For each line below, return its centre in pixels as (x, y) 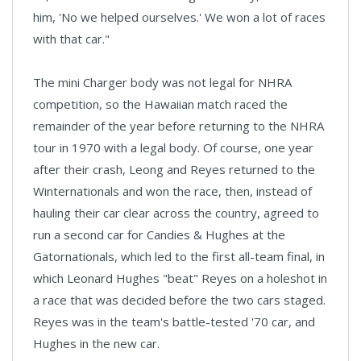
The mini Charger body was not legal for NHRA (162, 83)
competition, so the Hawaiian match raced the (160, 104)
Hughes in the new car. (96, 344)
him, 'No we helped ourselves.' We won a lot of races (179, 17)
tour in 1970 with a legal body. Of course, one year (173, 148)
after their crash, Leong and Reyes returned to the (174, 170)
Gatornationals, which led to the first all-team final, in (179, 257)
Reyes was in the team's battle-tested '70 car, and (174, 322)
